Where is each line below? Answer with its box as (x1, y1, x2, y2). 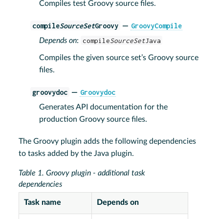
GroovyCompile (131, 21, 182, 30)
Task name (24, 198, 62, 206)
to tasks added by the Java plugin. (19, 149, 134, 157)
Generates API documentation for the (39, 103, 168, 111)
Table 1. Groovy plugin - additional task (19, 169, 146, 177)
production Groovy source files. (39, 115, 148, 123)
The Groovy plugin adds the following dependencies (19, 137, 197, 145)
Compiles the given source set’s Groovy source (39, 53, 199, 62)
